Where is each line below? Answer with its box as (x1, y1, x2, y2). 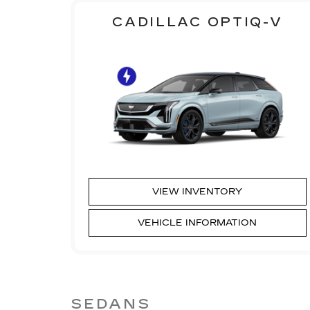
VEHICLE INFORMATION (138, 217, 257, 228)
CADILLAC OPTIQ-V (112, 14, 283, 30)
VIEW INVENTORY (152, 185, 243, 197)
